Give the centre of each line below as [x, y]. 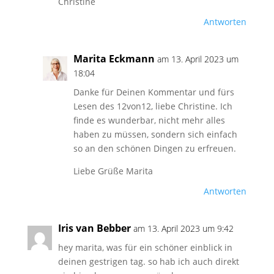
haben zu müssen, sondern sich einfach [155, 134]
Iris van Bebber [94, 228]
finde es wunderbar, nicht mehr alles [149, 120]
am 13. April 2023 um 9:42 [183, 228]
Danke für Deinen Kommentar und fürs [154, 92]
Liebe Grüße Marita [113, 171]
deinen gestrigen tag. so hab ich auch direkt [148, 261]
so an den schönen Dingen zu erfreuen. [154, 148]
